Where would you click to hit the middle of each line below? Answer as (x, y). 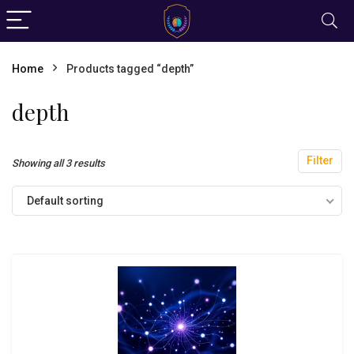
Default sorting (65, 201)
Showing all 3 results (58, 163)
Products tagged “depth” (130, 69)
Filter (320, 161)
